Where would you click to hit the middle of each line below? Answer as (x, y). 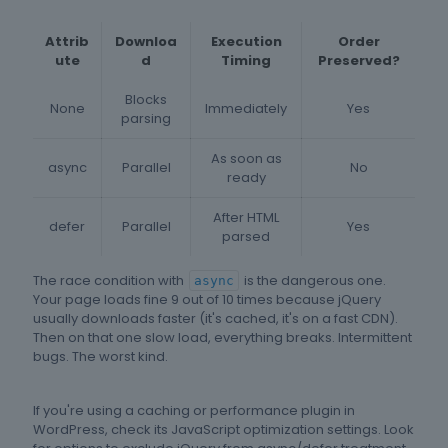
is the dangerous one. (313, 281)
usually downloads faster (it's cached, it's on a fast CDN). (215, 319)
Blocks (146, 100)
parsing (146, 119)
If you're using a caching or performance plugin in (194, 411)
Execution (246, 42)
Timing (246, 61)
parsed (246, 237)
